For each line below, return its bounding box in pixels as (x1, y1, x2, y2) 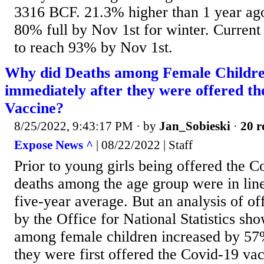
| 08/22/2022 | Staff (93, 137, 193, 152)
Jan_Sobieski (159, 119, 230, 134)
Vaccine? (5, 100, 64, 117)
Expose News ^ (14, 137, 93, 152)
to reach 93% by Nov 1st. (14, 39, 173, 57)
